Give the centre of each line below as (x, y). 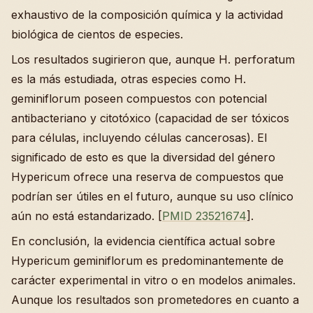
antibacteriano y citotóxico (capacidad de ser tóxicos (150, 118)
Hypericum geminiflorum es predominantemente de (147, 261)
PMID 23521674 (204, 216)
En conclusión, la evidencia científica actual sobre (143, 241)
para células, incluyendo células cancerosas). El (139, 138)
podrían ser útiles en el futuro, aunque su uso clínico (152, 197)
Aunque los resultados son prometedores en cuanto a (155, 300)
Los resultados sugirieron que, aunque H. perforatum (153, 60)
